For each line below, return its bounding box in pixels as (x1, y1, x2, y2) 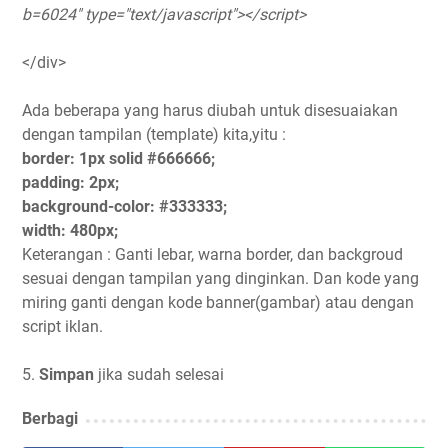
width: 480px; (22, 220, 118, 240)
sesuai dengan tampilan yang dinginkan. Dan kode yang (22, 268, 419, 288)
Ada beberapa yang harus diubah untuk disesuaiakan (22, 100, 398, 120)
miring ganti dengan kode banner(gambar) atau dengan (22, 292, 414, 312)
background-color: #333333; (22, 196, 227, 216)
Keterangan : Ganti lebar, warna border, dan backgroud (22, 244, 403, 264)
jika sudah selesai (94, 364, 224, 384)
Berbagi (22, 408, 78, 428)
